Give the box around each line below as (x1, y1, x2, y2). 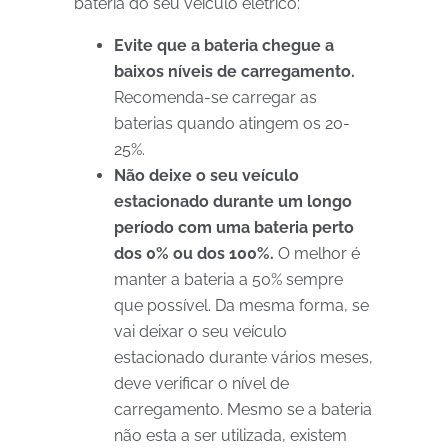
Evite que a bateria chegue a (114, 36, 334, 55)
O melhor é (274, 244, 360, 263)
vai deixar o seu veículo (114, 322, 287, 341)
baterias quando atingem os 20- (114, 114, 350, 133)
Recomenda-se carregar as (114, 88, 317, 107)
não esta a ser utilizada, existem (114, 426, 347, 445)
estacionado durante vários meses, (114, 348, 373, 367)
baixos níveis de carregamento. (114, 62, 355, 81)
